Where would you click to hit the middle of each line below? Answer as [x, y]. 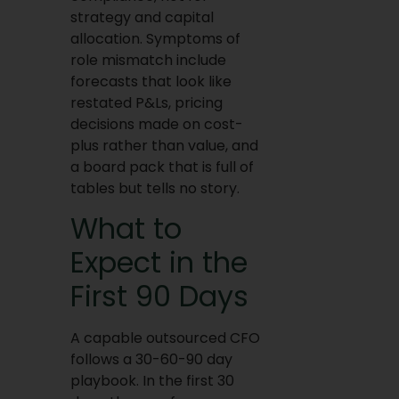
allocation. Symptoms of [155, 38]
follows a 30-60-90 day [151, 359]
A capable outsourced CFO [165, 338]
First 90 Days [159, 296]
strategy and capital [142, 17]
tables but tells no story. [155, 188]
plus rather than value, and [164, 145]
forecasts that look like [151, 81]
